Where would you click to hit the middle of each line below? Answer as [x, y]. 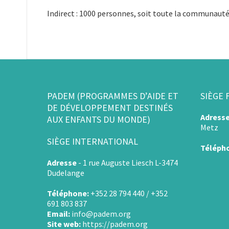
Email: [59, 214]
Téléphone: [68, 193]
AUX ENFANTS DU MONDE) [99, 120]
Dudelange [66, 173]
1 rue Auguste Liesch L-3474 [130, 163]
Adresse [62, 163]
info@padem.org [101, 214]
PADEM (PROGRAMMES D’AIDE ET [113, 96]
